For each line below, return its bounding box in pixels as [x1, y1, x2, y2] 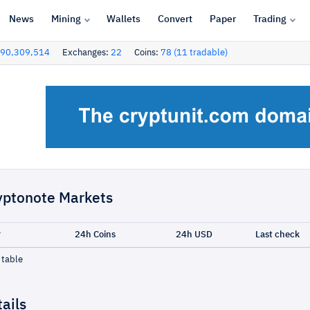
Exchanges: [62, 48, 111, 57]
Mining [51, 14, 81, 24]
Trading [253, 14, 286, 24]
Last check [255, 230, 300, 239]
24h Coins [75, 230, 116, 239]
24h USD [176, 230, 212, 239]
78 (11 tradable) [161, 48, 228, 57]
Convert [157, 14, 192, 24]
